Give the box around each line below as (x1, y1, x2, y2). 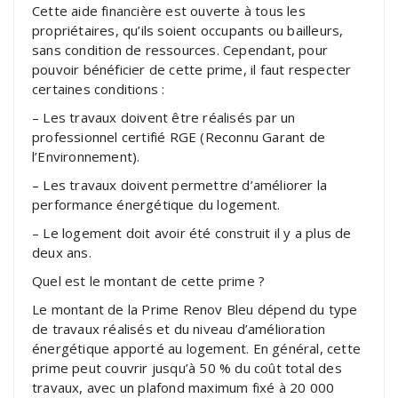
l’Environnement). (32, 147, 140, 165)
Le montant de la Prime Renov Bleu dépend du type (32, 299, 358, 318)
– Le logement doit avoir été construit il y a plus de (32, 223, 352, 242)
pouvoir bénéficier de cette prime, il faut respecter (32, 60, 352, 78)
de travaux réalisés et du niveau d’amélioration (32, 319, 326, 338)
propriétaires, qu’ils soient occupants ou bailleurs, (32, 20, 344, 39)
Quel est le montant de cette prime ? (32, 271, 266, 290)
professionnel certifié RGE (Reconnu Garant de (32, 127, 326, 146)
